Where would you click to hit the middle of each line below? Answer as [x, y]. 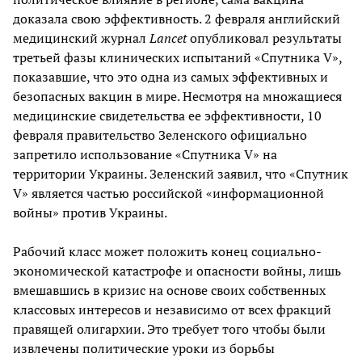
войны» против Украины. [90, 213]
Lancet [168, 38]
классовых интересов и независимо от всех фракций [172, 310]
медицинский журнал [81, 38]
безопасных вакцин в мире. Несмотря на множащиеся [177, 97]
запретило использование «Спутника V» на [145, 155]
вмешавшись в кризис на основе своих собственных [169, 290]
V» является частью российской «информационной [168, 194]
